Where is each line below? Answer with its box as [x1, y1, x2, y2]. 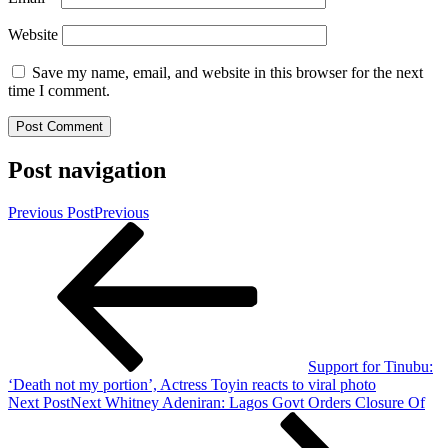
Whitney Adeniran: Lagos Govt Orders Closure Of [105, 394, 425, 412]
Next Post [8, 394, 70, 412]
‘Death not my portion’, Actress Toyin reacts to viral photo [8, 376, 376, 394]
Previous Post [8, 204, 94, 222]
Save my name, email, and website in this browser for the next [32, 64, 423, 82]
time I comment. [8, 82, 110, 100]
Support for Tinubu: [308, 358, 433, 376]
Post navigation [8, 157, 166, 184]
